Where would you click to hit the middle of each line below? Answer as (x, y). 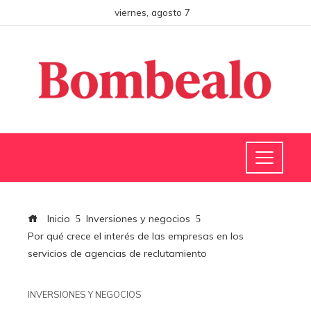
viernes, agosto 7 (152, 12)
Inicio (57, 218)
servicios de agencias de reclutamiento (117, 253)
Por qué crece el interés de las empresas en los (136, 236)
